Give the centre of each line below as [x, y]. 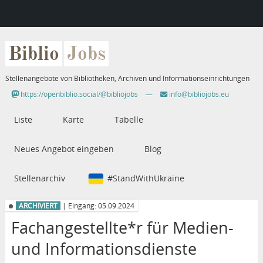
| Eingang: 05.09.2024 [97, 206]
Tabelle [129, 120]
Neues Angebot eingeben [64, 149]
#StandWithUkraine [146, 178]
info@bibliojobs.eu [198, 95]
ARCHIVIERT [38, 206]
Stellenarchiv [39, 178]
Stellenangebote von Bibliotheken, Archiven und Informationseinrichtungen [127, 79]
